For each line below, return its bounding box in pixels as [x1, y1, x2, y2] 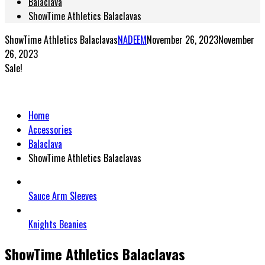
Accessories [28, 122, 72, 137]
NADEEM [118, 32, 147, 47]
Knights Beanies [28, 216, 87, 231]
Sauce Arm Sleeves [28, 188, 97, 203]
